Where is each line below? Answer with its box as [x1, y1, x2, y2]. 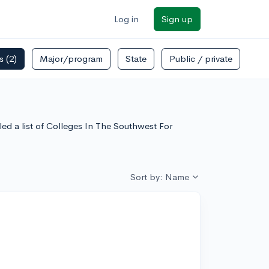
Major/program [40, 53, 103, 64]
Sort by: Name [130, 171, 189, 183]
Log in [114, 13, 139, 25]
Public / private [169, 53, 232, 64]
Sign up [162, 13, 193, 25]
